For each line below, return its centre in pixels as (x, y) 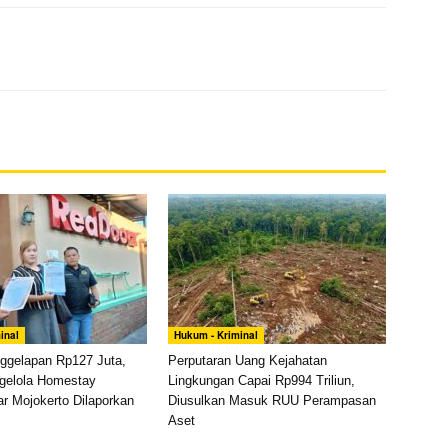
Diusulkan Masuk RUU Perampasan (272, 400)
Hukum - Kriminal (216, 335)
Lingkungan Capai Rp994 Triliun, (261, 380)
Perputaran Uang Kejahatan (247, 360)
